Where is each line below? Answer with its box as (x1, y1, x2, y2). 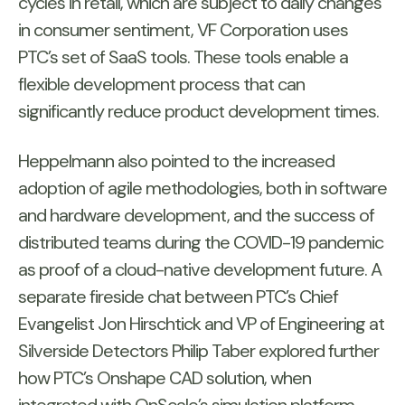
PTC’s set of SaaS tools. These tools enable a (18, 45, 348, 70)
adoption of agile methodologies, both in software (18, 176, 387, 201)
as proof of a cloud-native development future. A (18, 258, 381, 282)
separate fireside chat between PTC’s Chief (18, 285, 338, 309)
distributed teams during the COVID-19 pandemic (18, 231, 383, 255)
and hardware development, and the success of (18, 203, 374, 228)
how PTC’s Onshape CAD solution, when (18, 366, 311, 391)
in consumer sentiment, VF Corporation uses (18, 18, 348, 42)
